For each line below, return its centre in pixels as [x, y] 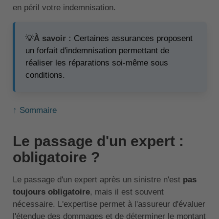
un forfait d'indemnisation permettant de [97, 51]
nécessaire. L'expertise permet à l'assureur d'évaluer [109, 204]
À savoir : [54, 39]
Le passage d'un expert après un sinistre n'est [98, 180]
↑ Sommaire [34, 110]
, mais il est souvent [127, 192]
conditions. [45, 75]
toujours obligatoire [51, 192]
